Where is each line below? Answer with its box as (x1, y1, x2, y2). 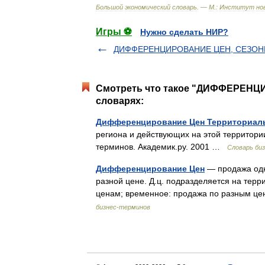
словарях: (96, 96, 144, 106)
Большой (96, 4, 123, 11)
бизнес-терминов (96, 203, 150, 211)
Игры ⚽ (96, 27, 132, 37)
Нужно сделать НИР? (140, 27, 228, 37)
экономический (125, 4, 170, 11)
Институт (219, 4, 254, 11)
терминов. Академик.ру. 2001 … (96, 142, 227, 151)
